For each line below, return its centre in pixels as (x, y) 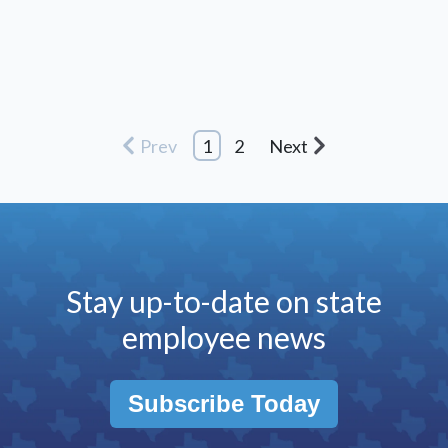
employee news (224, 336)
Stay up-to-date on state (224, 300)
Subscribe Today (224, 403)
